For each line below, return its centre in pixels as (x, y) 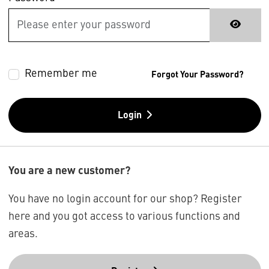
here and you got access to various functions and (124, 217)
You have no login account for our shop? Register (125, 200)
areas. (23, 234)
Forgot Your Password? (198, 75)
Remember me (61, 74)
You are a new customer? (69, 171)
